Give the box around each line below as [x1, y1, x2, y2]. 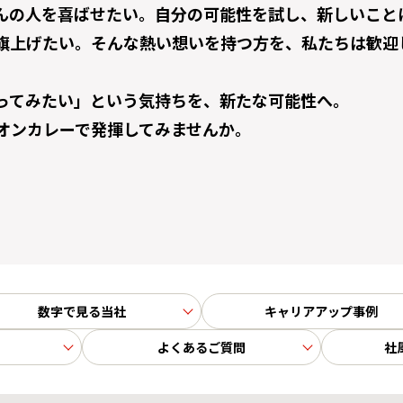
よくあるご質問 [157, 337, 246, 356]
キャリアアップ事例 [264, 301, 378, 320]
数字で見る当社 [38, 301, 126, 320]
